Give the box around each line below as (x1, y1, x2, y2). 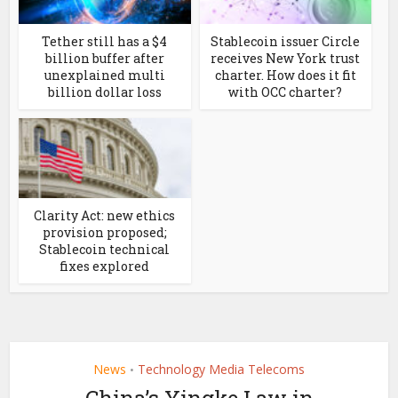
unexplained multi (44, 67, 165, 84)
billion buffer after (44, 50, 164, 68)
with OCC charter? (228, 84, 343, 101)
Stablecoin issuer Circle (211, 33, 361, 51)
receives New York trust (211, 50, 361, 68)
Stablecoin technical (39, 241, 171, 259)
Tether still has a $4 (42, 33, 168, 51)
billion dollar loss (47, 84, 162, 101)
